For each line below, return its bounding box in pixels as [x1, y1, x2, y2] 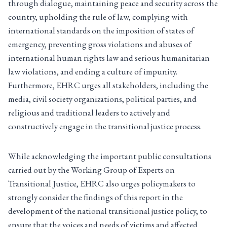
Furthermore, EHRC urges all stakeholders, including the [8, 80, 208, 91]
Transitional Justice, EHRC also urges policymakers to [8, 178, 196, 190]
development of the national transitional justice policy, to [8, 205, 207, 217]
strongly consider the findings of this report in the [8, 192, 183, 203]
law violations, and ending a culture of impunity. [8, 66, 177, 78]
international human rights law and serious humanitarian [8, 52, 210, 64]
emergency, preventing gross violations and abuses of [8, 39, 192, 50]
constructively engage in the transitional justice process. [8, 121, 203, 132]
